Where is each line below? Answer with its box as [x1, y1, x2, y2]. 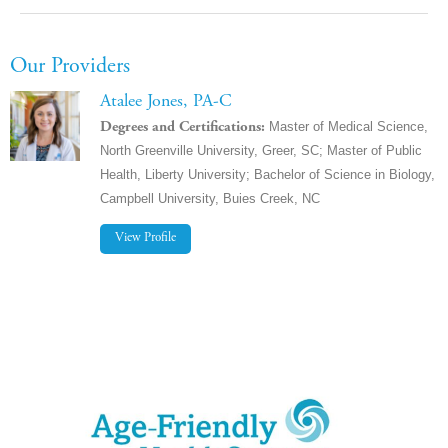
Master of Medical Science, [269, 119, 428, 135]
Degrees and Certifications [100, 120, 261, 136]
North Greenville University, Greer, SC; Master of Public [100, 143, 422, 159]
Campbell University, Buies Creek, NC [100, 191, 320, 207]
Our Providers [10, 55, 130, 78]
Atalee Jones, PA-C [100, 92, 232, 111]
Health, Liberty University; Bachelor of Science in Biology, [100, 167, 435, 183]
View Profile [115, 232, 176, 246]
